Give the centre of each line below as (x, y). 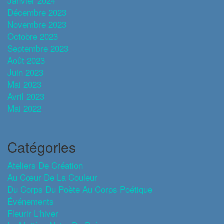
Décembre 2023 (37, 12)
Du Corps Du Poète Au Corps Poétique (80, 189)
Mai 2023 (24, 84)
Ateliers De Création (45, 165)
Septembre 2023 (38, 48)
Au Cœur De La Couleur (52, 177)
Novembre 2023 (37, 24)
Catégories (42, 147)
